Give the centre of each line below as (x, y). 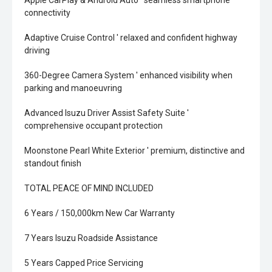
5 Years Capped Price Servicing (84, 263)
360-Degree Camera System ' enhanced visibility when (128, 75)
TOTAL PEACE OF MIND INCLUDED (89, 188)
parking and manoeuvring (73, 88)
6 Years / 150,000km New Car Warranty (100, 213)
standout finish (53, 163)
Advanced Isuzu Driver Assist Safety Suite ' (107, 113)
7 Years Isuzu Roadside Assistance (91, 238)
